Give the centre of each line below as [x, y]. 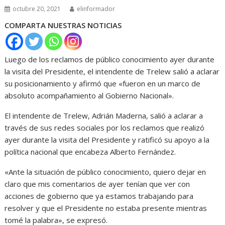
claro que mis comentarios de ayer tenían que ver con [97, 184]
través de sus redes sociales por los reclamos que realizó [105, 127]
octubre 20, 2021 [37, 9]
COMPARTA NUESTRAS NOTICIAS [63, 25]
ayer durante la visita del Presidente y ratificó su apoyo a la [107, 139]
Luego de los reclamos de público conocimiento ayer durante [110, 59]
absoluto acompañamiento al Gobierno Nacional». [89, 95]
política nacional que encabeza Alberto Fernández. [90, 151]
